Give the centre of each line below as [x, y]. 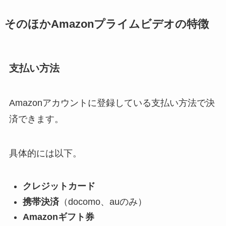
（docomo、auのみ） [103, 202]
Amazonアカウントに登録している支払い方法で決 [112, 103]
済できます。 [36, 119]
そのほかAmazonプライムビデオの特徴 [106, 24]
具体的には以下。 [45, 154]
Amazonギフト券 [58, 217]
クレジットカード [59, 186]
